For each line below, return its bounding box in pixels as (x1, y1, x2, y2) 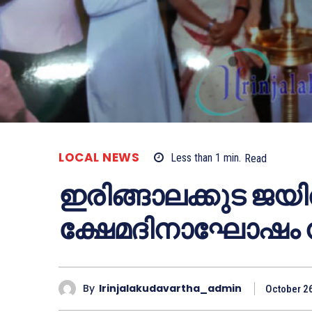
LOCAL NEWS (58, 149, 139, 166)
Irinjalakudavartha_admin (99, 281, 242, 296)
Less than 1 (171, 151, 221, 165)
